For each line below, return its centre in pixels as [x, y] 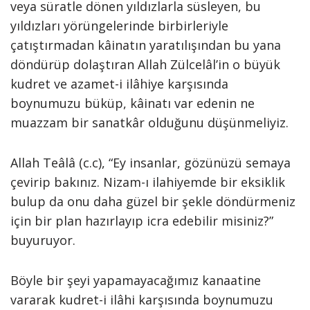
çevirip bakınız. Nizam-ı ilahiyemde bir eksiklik [148, 182]
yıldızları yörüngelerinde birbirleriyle [119, 26]
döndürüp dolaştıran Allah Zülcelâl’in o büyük [145, 64]
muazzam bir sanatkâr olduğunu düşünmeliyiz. [149, 122]
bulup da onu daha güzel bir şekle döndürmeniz [153, 201]
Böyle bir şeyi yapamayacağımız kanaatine [136, 280]
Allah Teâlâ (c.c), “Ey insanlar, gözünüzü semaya [151, 163]
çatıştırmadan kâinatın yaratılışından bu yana [146, 45]
